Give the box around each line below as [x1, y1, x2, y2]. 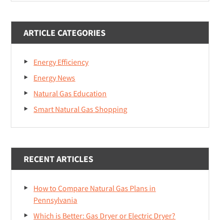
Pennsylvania [33, 195, 78, 205]
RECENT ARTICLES [24, 153, 94, 165]
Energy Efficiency [33, 57, 89, 67]
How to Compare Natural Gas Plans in [33, 183, 156, 193]
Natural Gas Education [33, 88, 107, 99]
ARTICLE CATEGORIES [24, 27, 106, 39]
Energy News [33, 73, 76, 83]
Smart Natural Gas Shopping [33, 104, 128, 114]
